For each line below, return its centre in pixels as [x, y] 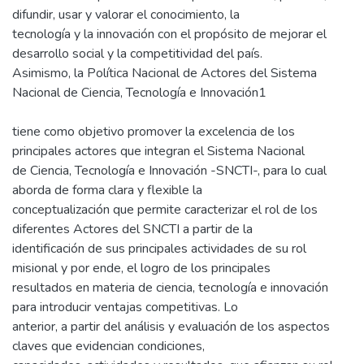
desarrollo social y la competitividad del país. [137, 53]
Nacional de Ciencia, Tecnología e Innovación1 [139, 92]
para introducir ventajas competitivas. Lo [125, 307]
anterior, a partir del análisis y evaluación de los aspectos [171, 326]
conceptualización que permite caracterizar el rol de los [165, 209]
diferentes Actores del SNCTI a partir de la [132, 229]
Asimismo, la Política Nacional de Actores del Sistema [165, 73]
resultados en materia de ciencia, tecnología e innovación [170, 287]
